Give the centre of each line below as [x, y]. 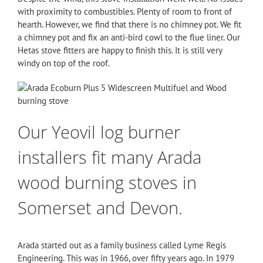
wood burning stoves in [107, 182]
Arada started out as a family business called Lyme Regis [122, 245]
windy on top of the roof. [64, 63]
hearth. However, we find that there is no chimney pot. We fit [129, 24]
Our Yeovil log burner [99, 131]
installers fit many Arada [109, 157]
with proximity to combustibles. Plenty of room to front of [125, 11]
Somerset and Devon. [100, 207]
